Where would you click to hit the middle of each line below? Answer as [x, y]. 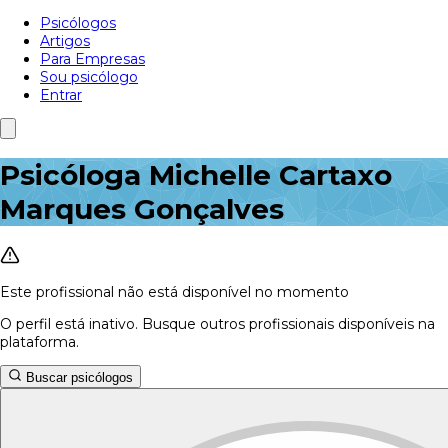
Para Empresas [92, 59]
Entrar [61, 95]
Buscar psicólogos [77, 377]
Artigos [65, 41]
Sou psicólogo [89, 77]
